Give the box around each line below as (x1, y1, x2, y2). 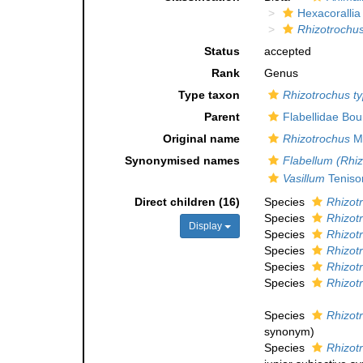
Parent (203, 110, 240, 124)
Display (188, 220, 224, 233)
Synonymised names (124, 154, 240, 168)
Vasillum (282, 172, 325, 186)
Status (203, 45, 240, 58)
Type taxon (177, 88, 240, 102)
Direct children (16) (134, 195, 240, 209)
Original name (162, 132, 240, 146)
